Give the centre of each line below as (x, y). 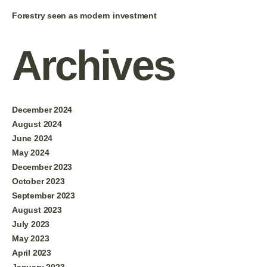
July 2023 (31, 224)
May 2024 (31, 152)
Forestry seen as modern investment (84, 15)
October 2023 (38, 181)
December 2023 (42, 167)
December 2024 (42, 109)
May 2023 (31, 238)
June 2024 (32, 138)
